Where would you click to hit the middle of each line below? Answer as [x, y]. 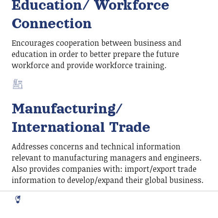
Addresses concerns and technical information [96, 146]
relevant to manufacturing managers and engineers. [107, 157]
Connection [52, 24]
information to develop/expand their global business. [108, 180]
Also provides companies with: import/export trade [104, 169]
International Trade [81, 127]
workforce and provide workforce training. [89, 65]
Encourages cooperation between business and [97, 43]
